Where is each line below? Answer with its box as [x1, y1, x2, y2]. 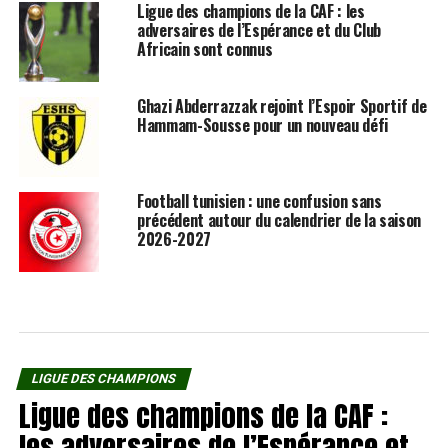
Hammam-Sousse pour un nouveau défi [136, 112, 388, 137]
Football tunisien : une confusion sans [136, 188, 382, 213]
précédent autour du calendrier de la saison [136, 207, 422, 232]
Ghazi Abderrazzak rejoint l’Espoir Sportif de [136, 93, 427, 118]
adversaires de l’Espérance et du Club [136, 17, 382, 42]
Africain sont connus [136, 36, 273, 61]
